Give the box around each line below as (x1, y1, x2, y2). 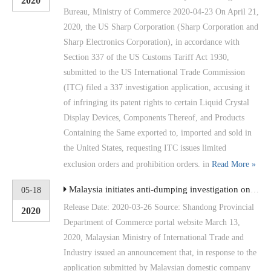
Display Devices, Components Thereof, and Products (64, 113, 244, 122)
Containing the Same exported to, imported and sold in (64, 128, 252, 137)
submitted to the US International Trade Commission (64, 67, 245, 77)
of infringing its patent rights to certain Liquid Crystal (64, 97, 249, 107)
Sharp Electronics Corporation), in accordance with (64, 37, 240, 47)
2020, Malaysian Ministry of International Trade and (64, 232, 244, 242)
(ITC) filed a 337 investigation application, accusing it (64, 82, 250, 92)
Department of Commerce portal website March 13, (64, 217, 240, 227)
